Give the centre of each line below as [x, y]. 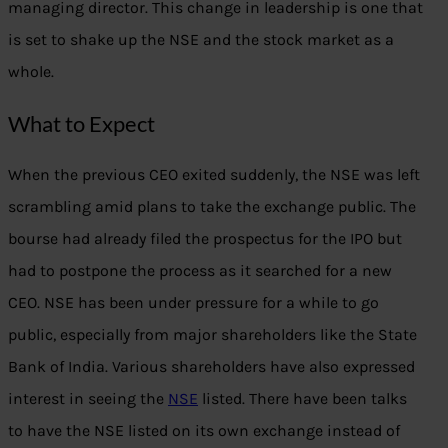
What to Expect [81, 124]
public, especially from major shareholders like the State [212, 335]
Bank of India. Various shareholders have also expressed [211, 367]
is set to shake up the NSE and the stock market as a [201, 40]
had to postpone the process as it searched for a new [200, 271]
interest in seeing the [88, 399]
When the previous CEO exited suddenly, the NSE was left [214, 175]
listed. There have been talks [302, 399]
